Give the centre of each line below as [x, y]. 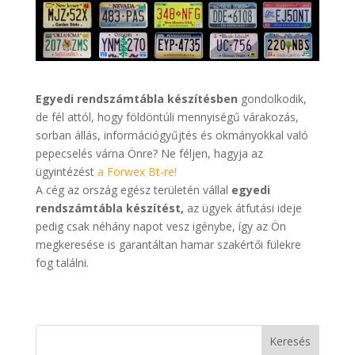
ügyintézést [66, 172]
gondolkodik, [272, 99]
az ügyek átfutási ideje [242, 208]
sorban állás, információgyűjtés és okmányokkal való [172, 136]
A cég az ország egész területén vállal [133, 190]
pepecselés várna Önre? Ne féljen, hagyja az [149, 154]
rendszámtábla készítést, [109, 208]
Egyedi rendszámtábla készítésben [136, 99]
